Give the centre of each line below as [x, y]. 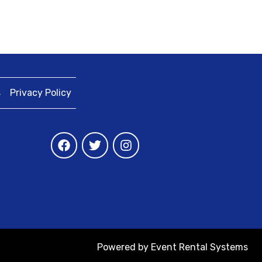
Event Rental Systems [199, 247]
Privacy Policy [41, 93]
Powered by [124, 247]
